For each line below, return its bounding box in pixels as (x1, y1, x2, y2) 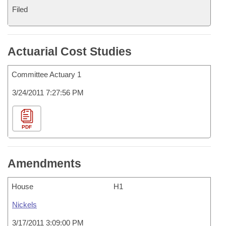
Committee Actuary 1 (12, 70, 81, 79)
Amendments (8, 157, 81, 170)
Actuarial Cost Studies (8, 45, 132, 58)
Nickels (12, 200, 37, 209)
